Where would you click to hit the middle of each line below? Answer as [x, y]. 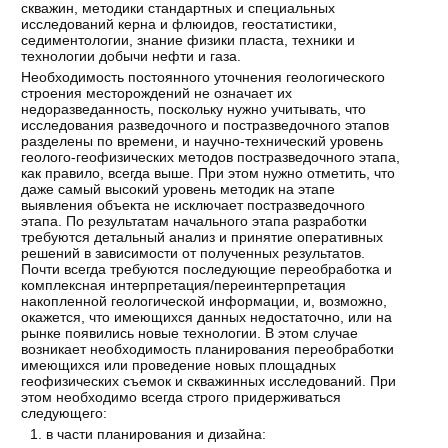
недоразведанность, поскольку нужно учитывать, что [194, 109]
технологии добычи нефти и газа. [131, 56]
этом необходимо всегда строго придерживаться [181, 397]
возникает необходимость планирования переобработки [208, 349]
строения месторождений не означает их [157, 93]
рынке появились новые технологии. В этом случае [190, 333]
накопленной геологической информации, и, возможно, [204, 301]
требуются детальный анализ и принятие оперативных [202, 237]
